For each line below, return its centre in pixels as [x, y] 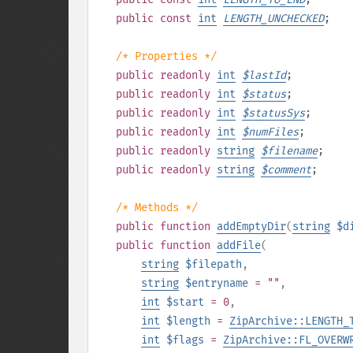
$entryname [217, 283]
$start [185, 302]
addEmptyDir [251, 227]
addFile [239, 245]
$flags [185, 340]
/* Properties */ [166, 56]
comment [289, 170]
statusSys [277, 113]
